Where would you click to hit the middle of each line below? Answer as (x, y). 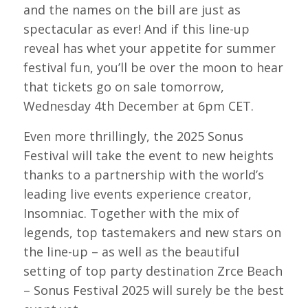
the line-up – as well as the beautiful (131, 251)
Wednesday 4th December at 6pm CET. (138, 106)
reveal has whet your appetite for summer (149, 48)
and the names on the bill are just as (132, 10)
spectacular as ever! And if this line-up (136, 29)
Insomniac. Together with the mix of (131, 213)
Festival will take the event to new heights (148, 155)
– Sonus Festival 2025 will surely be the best (153, 290)
